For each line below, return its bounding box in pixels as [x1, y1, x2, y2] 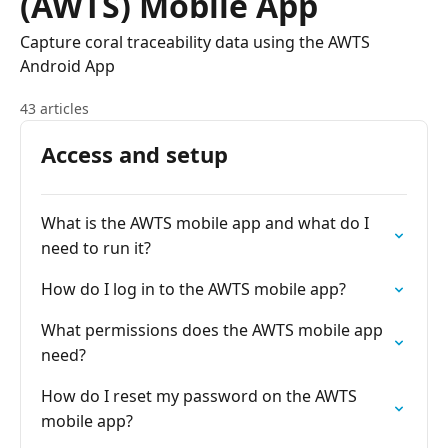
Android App [20, 55, 115, 77]
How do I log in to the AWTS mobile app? [41, 278, 346, 300]
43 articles [20, 99, 89, 118]
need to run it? [41, 237, 151, 259]
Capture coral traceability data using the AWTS [20, 31, 370, 53]
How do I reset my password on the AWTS [41, 385, 357, 407]
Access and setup [41, 139, 228, 169]
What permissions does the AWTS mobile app [41, 319, 383, 341]
